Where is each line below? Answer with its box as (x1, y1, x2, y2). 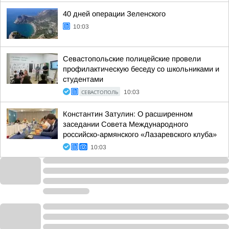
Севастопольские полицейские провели (63, 55, 201, 63)
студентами (63, 75, 103, 83)
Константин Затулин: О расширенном (63, 110, 193, 118)
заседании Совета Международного (63, 120, 188, 128)
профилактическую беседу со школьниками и (63, 65, 219, 73)
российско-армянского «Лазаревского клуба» (63, 130, 217, 139)
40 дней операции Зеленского (63, 10, 166, 18)
